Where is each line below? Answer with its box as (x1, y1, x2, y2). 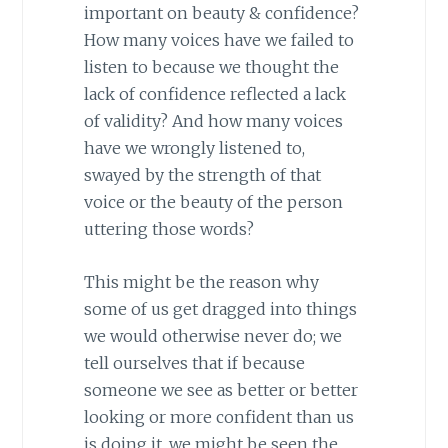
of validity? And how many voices (83, 111, 343, 132)
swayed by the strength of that (83, 165, 321, 186)
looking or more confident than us (83, 407, 354, 428)
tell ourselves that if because (83, 353, 305, 374)
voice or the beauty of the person (83, 192, 343, 213)
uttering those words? (83, 219, 254, 240)
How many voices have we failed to (83, 30, 354, 51)
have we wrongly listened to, (83, 138, 305, 159)
